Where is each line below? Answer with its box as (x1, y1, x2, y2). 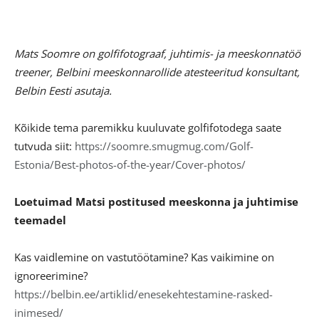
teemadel (14, 212, 66, 227)
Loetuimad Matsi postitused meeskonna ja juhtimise (14, 194, 298, 209)
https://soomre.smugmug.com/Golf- (75, 138, 253, 153)
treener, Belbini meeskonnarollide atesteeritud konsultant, (14, 64, 300, 79)
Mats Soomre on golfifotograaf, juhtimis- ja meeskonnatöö (14, 46, 300, 61)
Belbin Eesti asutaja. (14, 83, 112, 98)
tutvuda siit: (14, 138, 75, 153)
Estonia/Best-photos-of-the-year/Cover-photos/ (14, 157, 249, 172)
